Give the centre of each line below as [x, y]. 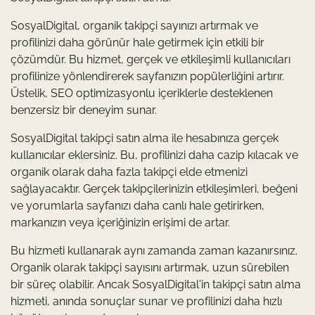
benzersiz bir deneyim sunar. [84, 110]
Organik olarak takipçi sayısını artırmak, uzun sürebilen [150, 268]
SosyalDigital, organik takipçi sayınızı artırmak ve [134, 26]
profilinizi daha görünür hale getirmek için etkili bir [137, 43]
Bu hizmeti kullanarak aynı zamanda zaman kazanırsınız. [154, 251]
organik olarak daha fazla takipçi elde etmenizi [129, 172]
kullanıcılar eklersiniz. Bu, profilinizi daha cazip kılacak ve [154, 155]
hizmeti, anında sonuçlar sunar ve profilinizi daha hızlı [146, 301]
